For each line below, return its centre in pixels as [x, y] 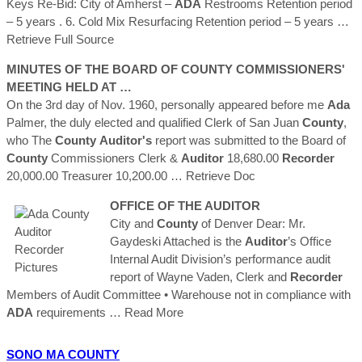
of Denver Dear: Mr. [252, 223]
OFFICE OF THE [157, 205]
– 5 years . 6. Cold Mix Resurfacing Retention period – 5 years [172, 21]
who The [31, 140]
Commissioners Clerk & [114, 158]
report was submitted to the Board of [249, 140]
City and [133, 223]
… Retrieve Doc [213, 175]
